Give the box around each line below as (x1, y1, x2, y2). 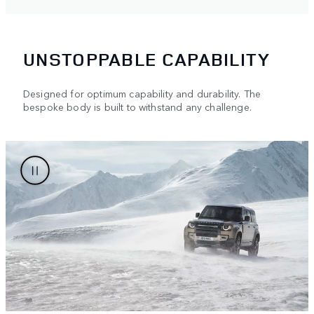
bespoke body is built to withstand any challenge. (23, 99, 252, 114)
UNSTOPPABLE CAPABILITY (23, 46, 271, 71)
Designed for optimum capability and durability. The (23, 86, 261, 100)
